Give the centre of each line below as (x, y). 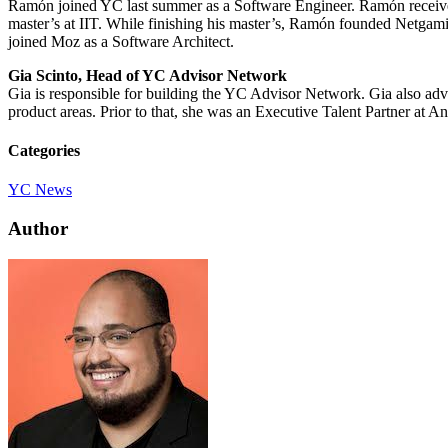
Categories (44, 151)
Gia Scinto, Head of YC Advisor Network (147, 75)
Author (38, 229)
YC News (40, 190)
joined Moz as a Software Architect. (121, 41)
